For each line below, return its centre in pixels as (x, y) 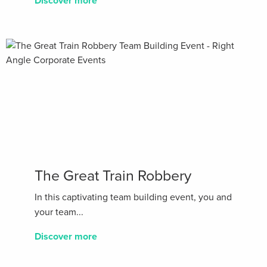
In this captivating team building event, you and (133, 198)
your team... (59, 212)
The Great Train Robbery (113, 176)
